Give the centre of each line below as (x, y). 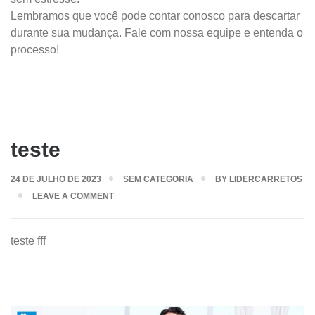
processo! (35, 50)
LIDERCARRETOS (266, 179)
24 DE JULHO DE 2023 (56, 179)
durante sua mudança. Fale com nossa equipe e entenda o (157, 33)
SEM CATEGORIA (158, 179)
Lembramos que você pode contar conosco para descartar (155, 16)
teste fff (28, 241)
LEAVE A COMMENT (73, 196)
